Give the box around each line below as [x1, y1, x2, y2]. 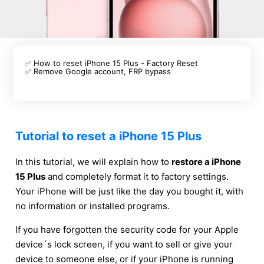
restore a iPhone [171, 156, 241, 167]
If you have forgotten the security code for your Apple [15, 224, 239, 235]
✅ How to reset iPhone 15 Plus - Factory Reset [25, 58, 199, 68]
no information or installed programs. [15, 200, 170, 212]
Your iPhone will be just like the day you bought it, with [15, 186, 243, 197]
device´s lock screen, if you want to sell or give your [15, 239, 233, 250]
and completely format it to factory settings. [45, 171, 229, 182]
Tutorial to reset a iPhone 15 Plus [15, 129, 202, 143]
